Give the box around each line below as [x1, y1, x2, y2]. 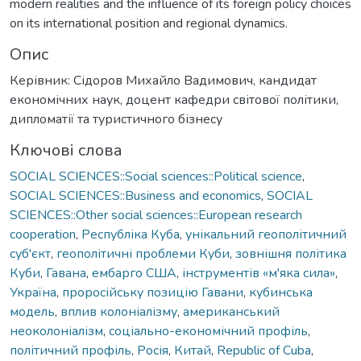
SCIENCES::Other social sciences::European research [10, 205, 302, 224]
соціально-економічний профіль [109, 322, 308, 340]
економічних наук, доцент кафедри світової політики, [10, 90, 338, 109]
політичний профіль [10, 341, 131, 359]
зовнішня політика [235, 244, 346, 263]
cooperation [10, 225, 76, 243]
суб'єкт [10, 244, 51, 263]
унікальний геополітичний [185, 225, 346, 243]
